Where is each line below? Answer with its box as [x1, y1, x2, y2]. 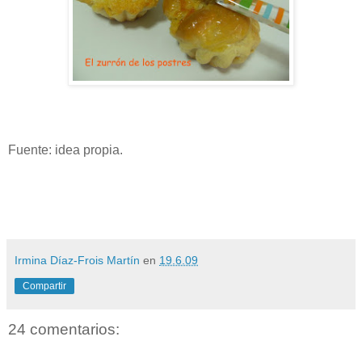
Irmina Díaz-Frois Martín [15, 253, 140, 267]
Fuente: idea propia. [8, 142, 123, 157]
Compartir [23, 280, 66, 292]
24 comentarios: [8, 320, 120, 338]
